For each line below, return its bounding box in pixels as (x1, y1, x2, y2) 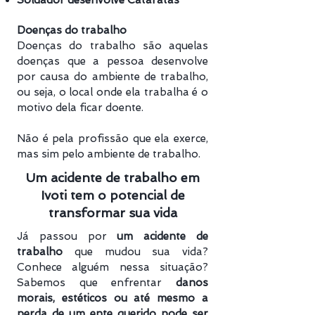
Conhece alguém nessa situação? (17, 261, 208, 274)
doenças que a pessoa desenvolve (17, 55, 208, 67)
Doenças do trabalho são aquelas (17, 39, 208, 52)
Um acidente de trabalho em (25, 170, 200, 185)
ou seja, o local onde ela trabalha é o (17, 86, 208, 98)
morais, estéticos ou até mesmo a (17, 292, 208, 304)
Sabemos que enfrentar (17, 276, 176, 289)
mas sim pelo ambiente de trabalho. (17, 148, 200, 160)
